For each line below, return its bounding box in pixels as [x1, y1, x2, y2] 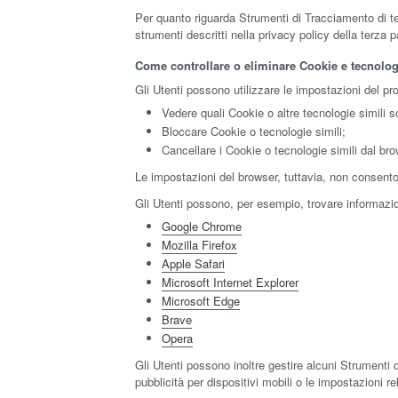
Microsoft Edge [162, 292, 240, 309]
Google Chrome [162, 218, 242, 235]
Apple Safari [162, 255, 225, 272]
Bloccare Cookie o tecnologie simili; [162, 123, 346, 139]
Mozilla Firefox [162, 236, 237, 253]
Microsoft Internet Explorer [162, 274, 298, 291]
